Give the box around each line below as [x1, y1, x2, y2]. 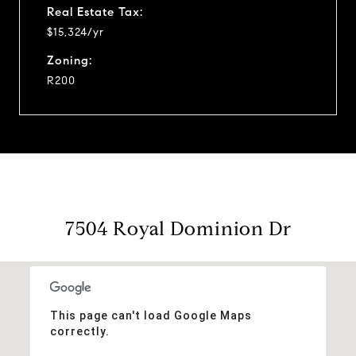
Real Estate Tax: [47, 4, 143, 19]
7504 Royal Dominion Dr [64, 216, 292, 241]
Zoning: [47, 52, 92, 68]
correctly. [49, 324, 110, 338]
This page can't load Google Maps [49, 308, 252, 322]
